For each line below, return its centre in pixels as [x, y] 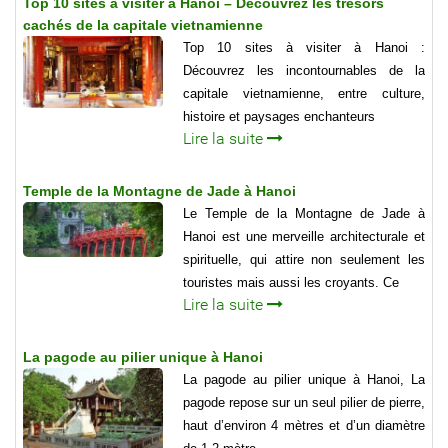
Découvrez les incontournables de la [304, 71]
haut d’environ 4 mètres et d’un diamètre [304, 426]
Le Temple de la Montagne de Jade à [304, 214]
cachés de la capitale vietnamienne [143, 25]
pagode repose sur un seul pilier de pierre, [304, 403]
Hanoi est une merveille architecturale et [304, 237]
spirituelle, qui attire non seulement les [304, 260]
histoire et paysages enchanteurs [279, 117]
